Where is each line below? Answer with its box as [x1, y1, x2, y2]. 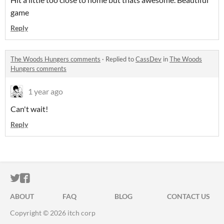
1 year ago [28, 86, 63, 96]
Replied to [105, 55, 135, 63]
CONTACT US [166, 192, 210, 201]
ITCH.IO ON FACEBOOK [29, 172, 138, 184]
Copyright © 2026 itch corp [10, 208, 95, 217]
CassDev [135, 55, 161, 63]
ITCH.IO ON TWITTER [19, 172, 118, 184]
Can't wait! [10, 104, 48, 114]
